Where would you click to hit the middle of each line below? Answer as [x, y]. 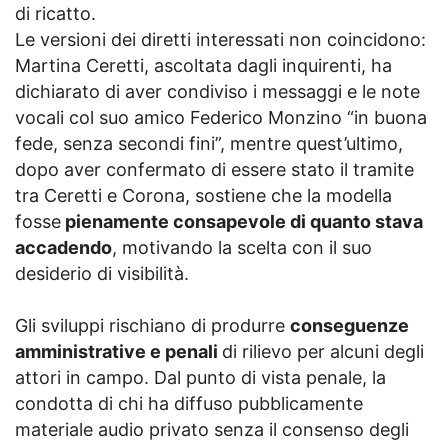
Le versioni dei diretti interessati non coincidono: [220, 40]
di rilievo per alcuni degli [323, 352]
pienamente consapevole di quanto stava [242, 222]
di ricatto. [55, 14]
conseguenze [349, 326]
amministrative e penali [118, 352]
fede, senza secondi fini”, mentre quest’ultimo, [209, 144]
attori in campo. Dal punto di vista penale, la [200, 378]
